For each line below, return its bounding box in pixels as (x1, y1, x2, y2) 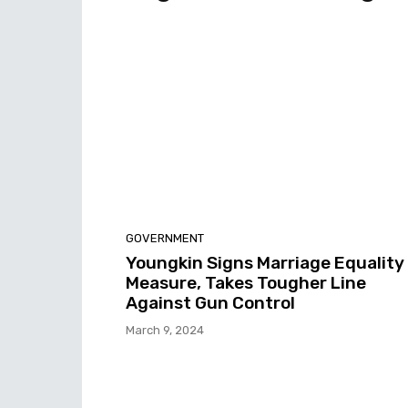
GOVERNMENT (126, 230, 204, 245)
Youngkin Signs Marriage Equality (126, 251, 404, 273)
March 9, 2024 (126, 322, 204, 337)
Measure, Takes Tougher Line (126, 271, 366, 293)
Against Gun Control (126, 291, 295, 313)
